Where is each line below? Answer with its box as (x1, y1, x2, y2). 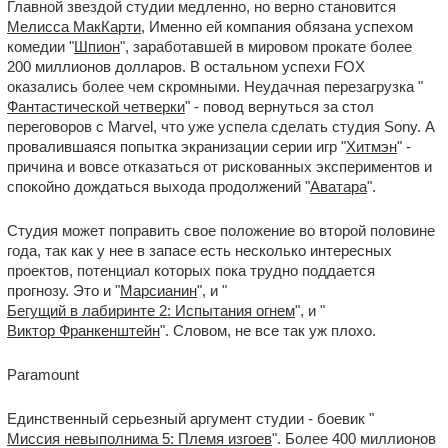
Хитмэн (346, 138, 397, 155)
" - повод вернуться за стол (185, 98, 374, 115)
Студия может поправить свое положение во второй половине (7, 222, 435, 239)
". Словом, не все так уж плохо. (160, 322, 376, 339)
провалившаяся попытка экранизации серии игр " (7, 138, 346, 155)
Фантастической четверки (7, 98, 185, 115)
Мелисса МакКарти (7, 18, 141, 35)
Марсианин (120, 282, 197, 299)
